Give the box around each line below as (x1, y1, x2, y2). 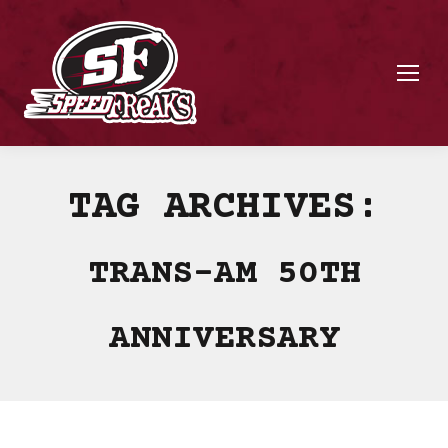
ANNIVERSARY (108, 320, 340, 359)
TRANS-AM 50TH (87, 255, 361, 294)
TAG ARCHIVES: (68, 186, 380, 231)
